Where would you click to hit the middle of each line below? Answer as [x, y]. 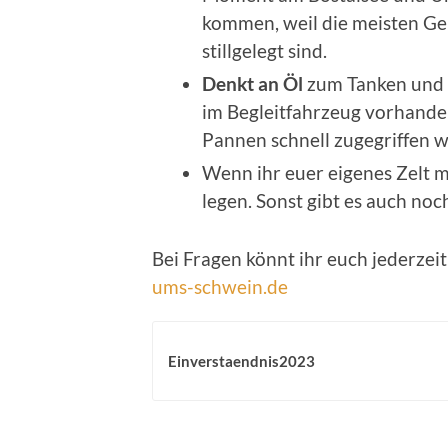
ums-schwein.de [220, 286]
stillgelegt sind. [264, 50]
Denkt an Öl [252, 83]
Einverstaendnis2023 [242, 360]
